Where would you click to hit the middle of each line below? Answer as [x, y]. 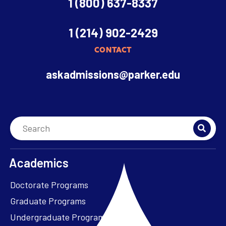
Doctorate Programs [49, 184]
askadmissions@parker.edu [113, 74]
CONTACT [113, 50]
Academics [39, 162]
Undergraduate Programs [60, 217]
